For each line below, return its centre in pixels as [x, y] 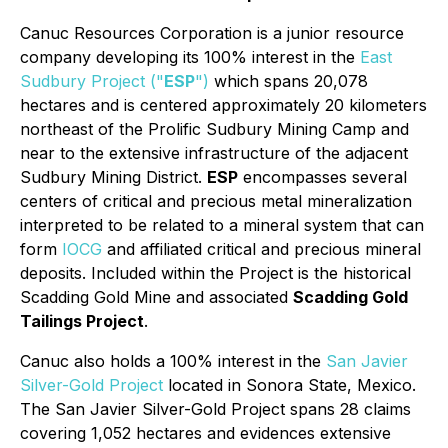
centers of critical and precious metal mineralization [216, 201]
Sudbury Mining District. [113, 177]
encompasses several [322, 177]
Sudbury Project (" [92, 81]
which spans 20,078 [288, 81]
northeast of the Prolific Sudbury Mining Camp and [214, 129]
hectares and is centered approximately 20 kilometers [223, 105]
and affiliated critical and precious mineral [261, 249]
